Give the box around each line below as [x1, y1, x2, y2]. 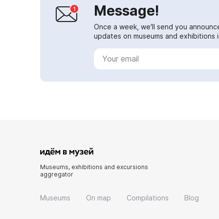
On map [86, 193, 111, 202]
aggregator [40, 170, 73, 178]
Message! [94, 2, 159, 19]
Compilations [127, 193, 169, 202]
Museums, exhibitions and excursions [40, 163, 148, 171]
